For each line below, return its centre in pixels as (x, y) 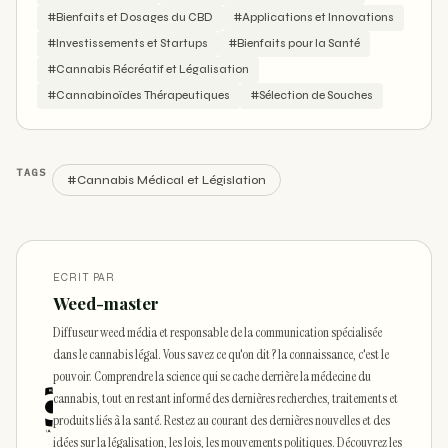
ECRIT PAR (84, 278)
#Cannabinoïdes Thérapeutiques (138, 96)
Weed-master (106, 303)
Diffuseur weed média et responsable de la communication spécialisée (218, 332)
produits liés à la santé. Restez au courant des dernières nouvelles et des (222, 420)
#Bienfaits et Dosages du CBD (130, 18)
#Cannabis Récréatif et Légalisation (148, 70)
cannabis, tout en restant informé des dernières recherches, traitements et (226, 398)
